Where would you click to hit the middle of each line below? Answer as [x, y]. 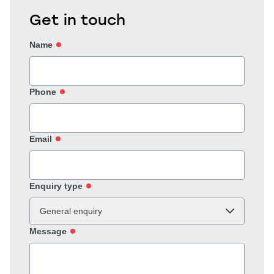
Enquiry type [56, 186]
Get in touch [77, 19]
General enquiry [71, 211]
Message [48, 231]
